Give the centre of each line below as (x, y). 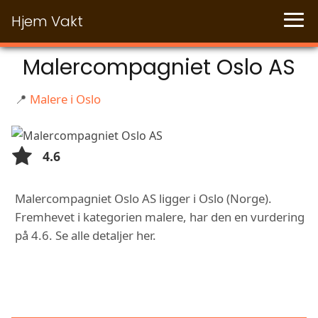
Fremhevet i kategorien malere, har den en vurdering (160, 217)
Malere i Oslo (65, 99)
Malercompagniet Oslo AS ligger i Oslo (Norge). (143, 199)
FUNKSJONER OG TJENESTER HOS (159, 279)
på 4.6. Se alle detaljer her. (86, 236)
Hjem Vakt (47, 21)
